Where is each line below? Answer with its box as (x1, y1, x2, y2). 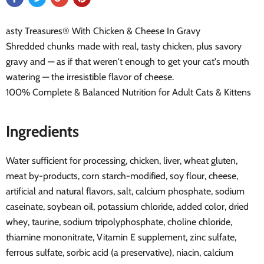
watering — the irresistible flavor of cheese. (6, 71, 174, 82)
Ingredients (6, 121, 79, 141)
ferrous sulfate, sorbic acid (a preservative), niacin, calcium (6, 246, 233, 258)
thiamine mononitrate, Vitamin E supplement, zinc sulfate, (6, 231, 236, 243)
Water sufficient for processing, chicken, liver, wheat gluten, (6, 154, 237, 166)
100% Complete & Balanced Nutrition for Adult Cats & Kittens (6, 86, 251, 98)
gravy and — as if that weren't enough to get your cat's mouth (6, 55, 249, 67)
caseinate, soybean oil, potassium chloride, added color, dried (6, 200, 249, 212)
